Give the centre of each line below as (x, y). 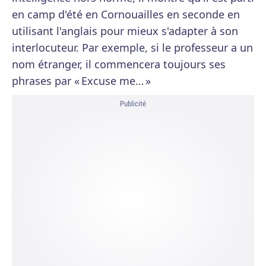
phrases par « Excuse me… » (81, 81)
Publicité (133, 104)
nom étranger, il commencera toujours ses (119, 64)
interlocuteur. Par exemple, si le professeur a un (132, 47)
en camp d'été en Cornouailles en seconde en (126, 14)
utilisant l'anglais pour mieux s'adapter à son (125, 31)
